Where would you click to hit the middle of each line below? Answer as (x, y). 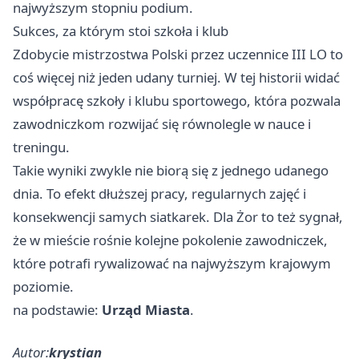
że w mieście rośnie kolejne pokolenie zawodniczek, (170, 240)
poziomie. (43, 287)
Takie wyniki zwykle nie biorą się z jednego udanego (171, 171)
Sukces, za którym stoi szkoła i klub (121, 31)
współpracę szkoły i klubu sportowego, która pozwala (177, 101)
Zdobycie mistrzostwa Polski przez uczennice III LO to (178, 54)
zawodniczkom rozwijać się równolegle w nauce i (162, 124)
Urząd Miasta (146, 310)
